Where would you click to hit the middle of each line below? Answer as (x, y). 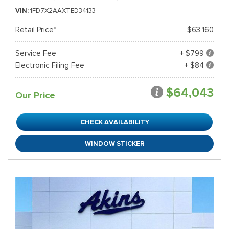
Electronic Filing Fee (50, 65)
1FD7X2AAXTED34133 (63, 10)
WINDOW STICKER (114, 143)
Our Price (35, 95)
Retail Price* (36, 30)
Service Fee (36, 53)
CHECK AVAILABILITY (114, 122)
